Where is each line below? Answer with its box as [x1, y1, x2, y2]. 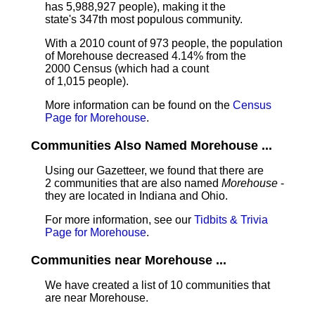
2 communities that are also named [45, 177, 221, 189]
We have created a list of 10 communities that [45, 279, 270, 291]
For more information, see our [45, 214, 194, 226]
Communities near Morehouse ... [31, 253, 226, 267]
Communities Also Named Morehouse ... [31, 139, 272, 153]
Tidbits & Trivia [194, 214, 268, 226]
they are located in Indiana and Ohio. [45, 190, 228, 202]
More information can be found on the [45, 99, 233, 111]
